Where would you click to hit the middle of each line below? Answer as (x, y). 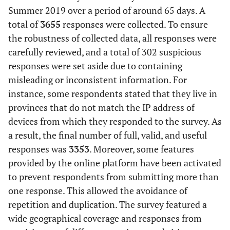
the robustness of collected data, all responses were (112, 38)
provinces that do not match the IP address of (101, 108)
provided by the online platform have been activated (115, 163)
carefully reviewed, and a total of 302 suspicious (105, 52)
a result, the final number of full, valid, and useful (108, 135)
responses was (39, 149)
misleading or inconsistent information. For (98, 80)
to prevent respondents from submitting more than (113, 177)
